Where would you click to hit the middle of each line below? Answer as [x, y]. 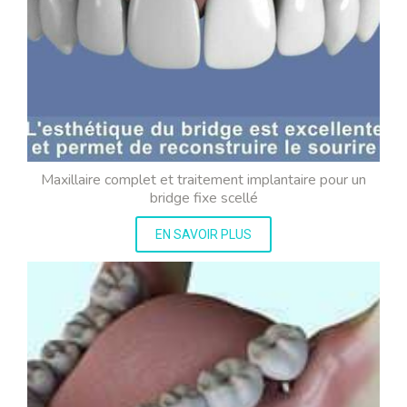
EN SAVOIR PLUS [203, 235]
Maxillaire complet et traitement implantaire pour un [203, 180]
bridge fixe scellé [203, 199]
